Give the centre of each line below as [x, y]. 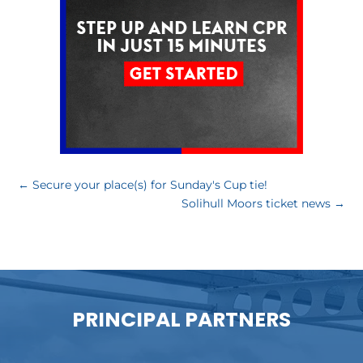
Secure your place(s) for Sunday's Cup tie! [150, 184]
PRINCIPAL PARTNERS [181, 319]
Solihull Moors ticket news [256, 203]
